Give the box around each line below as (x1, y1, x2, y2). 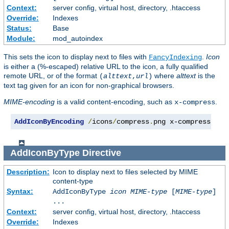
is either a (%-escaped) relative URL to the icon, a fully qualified (4, 62, 208, 71)
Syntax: (6, 187, 33, 195)
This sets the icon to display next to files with (4, 53, 149, 61)
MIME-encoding (4, 98, 55, 106)
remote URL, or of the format (4, 72, 99, 80)
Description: (6, 167, 50, 176)
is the (196, 72, 215, 80)
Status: (6, 24, 32, 33)
